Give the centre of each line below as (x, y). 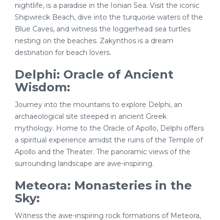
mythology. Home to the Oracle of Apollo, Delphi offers (109, 128)
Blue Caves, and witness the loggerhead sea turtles (103, 29)
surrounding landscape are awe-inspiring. (84, 164)
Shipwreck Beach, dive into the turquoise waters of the (109, 17)
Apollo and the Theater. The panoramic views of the (103, 152)
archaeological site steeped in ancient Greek (91, 116)
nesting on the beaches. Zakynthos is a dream (94, 41)
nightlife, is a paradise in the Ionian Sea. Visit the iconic (107, 5)
